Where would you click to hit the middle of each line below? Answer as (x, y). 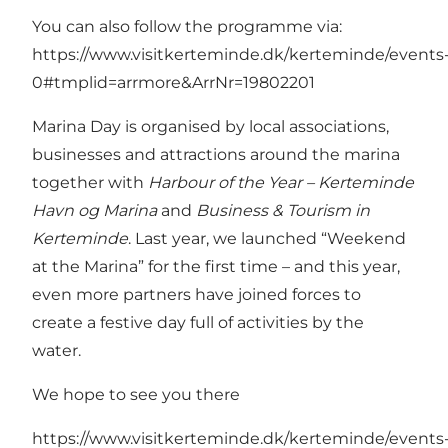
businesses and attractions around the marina (216, 155)
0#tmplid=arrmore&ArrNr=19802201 (173, 83)
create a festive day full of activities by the (198, 323)
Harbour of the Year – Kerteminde (281, 183)
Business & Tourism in (283, 211)
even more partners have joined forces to (196, 295)
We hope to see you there (136, 395)
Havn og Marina (94, 211)
